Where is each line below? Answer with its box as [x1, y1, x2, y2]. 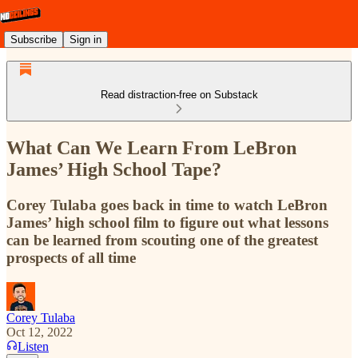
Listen [18, 339, 49, 353]
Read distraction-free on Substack [100, 89, 258, 101]
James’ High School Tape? [6, 158, 221, 180]
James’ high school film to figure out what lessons [6, 213, 328, 231]
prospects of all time [6, 249, 136, 266]
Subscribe [10, 33, 57, 46]
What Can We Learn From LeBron [6, 137, 296, 158]
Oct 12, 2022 [6, 324, 73, 339]
